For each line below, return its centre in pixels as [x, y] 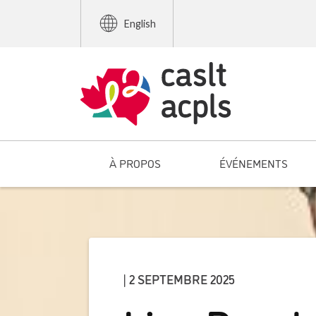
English [140, 23]
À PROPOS [135, 163]
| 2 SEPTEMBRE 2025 [179, 279]
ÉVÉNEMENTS [253, 163]
